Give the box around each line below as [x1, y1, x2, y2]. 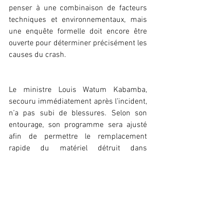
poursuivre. [9, 179, 47, 189]
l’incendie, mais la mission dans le [9, 155, 147, 165]
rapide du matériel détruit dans [9, 144, 147, 154]
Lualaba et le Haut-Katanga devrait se [9, 167, 147, 177]
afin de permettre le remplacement [9, 132, 147, 142]
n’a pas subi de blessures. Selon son [9, 109, 147, 119]
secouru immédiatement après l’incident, [9, 97, 147, 107]
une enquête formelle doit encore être [9, 27, 147, 37]
